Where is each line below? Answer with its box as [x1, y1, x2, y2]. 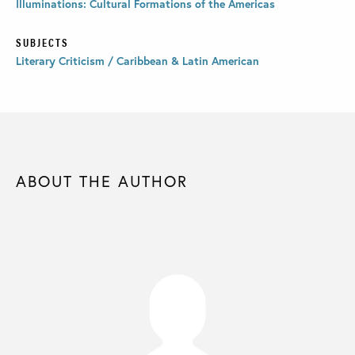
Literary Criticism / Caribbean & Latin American [16, 53, 259, 69]
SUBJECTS [16, 34, 69, 51]
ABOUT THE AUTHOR [16, 170, 188, 193]
